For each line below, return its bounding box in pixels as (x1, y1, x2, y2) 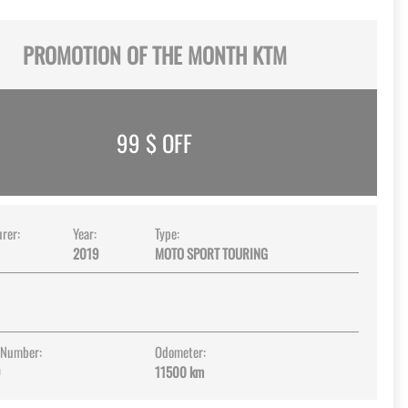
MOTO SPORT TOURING (154, 243, 268, 263)
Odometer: (154, 342, 206, 362)
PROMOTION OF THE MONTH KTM (22, 38, 287, 71)
